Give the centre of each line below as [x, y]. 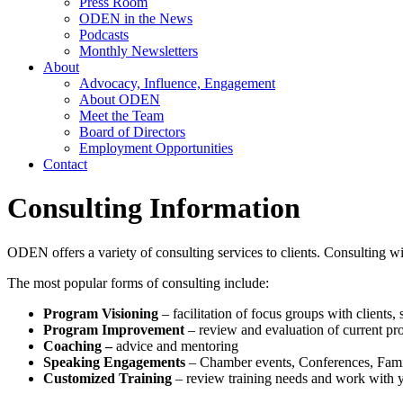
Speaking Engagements [114, 362]
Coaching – [80, 345]
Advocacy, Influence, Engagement [177, 83]
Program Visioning [101, 313]
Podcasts [104, 35]
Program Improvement [114, 329]
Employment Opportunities [156, 148]
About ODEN [120, 99]
